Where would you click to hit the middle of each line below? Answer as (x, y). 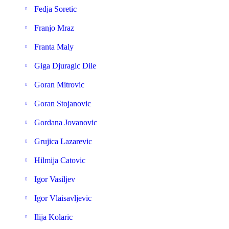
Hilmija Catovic (60, 160)
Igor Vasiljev (55, 179)
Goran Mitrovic (59, 85)
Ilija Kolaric (53, 217)
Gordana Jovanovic (66, 122)
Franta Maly (54, 47)
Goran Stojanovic (63, 104)
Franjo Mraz (54, 28)
